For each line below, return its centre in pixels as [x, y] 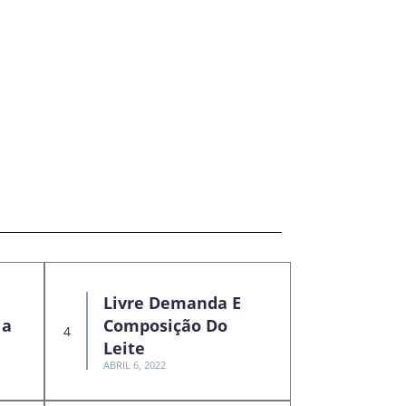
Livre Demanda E [172, 303]
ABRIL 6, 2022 [134, 365]
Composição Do [165, 326]
